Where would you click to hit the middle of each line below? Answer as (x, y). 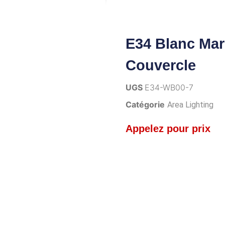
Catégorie (145, 104)
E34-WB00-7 (169, 87)
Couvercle (161, 65)
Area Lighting (190, 104)
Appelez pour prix (168, 128)
